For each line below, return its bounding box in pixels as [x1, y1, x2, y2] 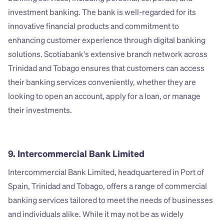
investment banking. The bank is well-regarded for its [8, 6, 196, 17]
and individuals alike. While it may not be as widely [8, 208, 183, 219]
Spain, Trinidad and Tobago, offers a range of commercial [8, 180, 207, 191]
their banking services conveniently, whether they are [8, 76, 196, 87]
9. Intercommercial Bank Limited [8, 147, 144, 159]
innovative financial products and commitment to [8, 20, 179, 31]
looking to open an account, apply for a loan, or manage [8, 90, 200, 101]
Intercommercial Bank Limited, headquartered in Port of [8, 166, 204, 177]
